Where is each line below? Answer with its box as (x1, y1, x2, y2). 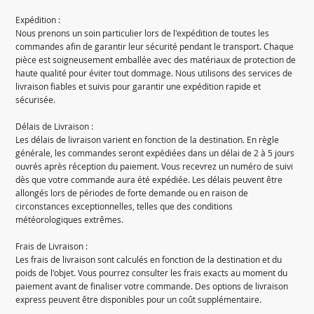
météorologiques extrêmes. (15, 214, 124, 226)
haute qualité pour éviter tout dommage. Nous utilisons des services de (15, 67, 293, 80)
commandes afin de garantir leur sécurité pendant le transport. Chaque (15, 41, 294, 53)
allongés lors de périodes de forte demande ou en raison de (15, 187, 249, 200)
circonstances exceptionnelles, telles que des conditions (15, 200, 233, 213)
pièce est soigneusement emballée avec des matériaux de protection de (15, 54, 296, 67)
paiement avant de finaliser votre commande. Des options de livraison (15, 280, 289, 293)
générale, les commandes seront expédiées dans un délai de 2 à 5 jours (15, 147, 295, 160)
